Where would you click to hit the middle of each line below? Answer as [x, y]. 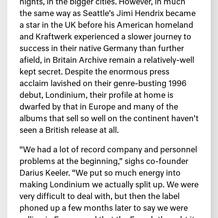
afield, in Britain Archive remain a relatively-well [107, 61]
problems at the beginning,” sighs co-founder [104, 162]
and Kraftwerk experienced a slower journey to [105, 38]
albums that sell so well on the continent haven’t [109, 119]
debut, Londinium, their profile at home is [96, 96]
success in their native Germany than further [102, 49]
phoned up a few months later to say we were [104, 209]
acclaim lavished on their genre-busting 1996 [103, 84]
